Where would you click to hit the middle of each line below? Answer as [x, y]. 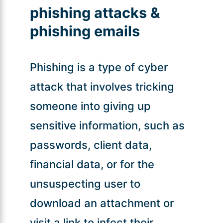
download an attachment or [102, 203]
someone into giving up [90, 106]
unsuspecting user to [85, 183]
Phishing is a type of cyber [99, 67]
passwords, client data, [91, 145]
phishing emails [85, 31]
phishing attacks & [95, 12]
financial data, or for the [92, 164]
